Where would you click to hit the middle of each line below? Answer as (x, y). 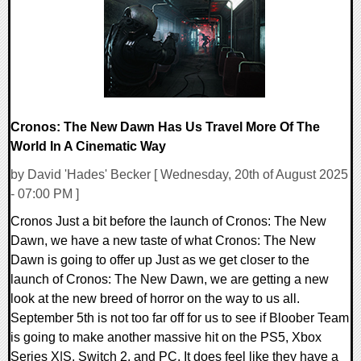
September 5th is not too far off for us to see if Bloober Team (180, 318)
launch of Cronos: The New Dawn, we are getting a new (170, 280)
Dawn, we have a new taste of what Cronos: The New (163, 241)
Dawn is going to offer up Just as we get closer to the (160, 260)
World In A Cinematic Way (88, 147)
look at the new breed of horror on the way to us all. (155, 299)
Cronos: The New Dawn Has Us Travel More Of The (165, 127)
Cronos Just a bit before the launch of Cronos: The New (168, 222)
